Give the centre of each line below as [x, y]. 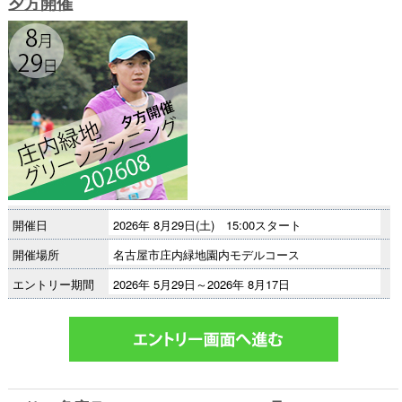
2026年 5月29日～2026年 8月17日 [201, 284]
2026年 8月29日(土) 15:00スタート [207, 225]
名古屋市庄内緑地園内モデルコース [206, 254]
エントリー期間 [54, 284]
